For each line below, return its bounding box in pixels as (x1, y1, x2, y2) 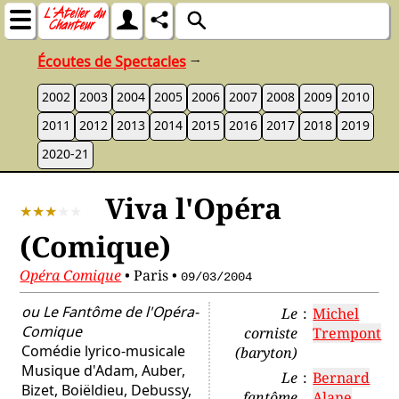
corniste (244, 323, 298, 344)
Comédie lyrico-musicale (21, 341, 186, 362)
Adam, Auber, (95, 361, 186, 381)
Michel (313, 304, 360, 324)
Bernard (313, 368, 370, 388)
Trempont (313, 323, 382, 344)
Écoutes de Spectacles (37, 52, 186, 71)
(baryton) (235, 343, 298, 363)
